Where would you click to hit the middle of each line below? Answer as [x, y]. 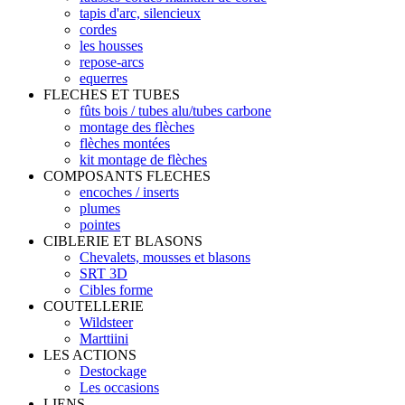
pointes [100, 224]
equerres [104, 78]
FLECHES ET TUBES [112, 94]
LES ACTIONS [90, 354]
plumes [100, 208]
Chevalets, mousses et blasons [165, 257]
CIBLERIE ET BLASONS [123, 240]
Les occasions [119, 387]
